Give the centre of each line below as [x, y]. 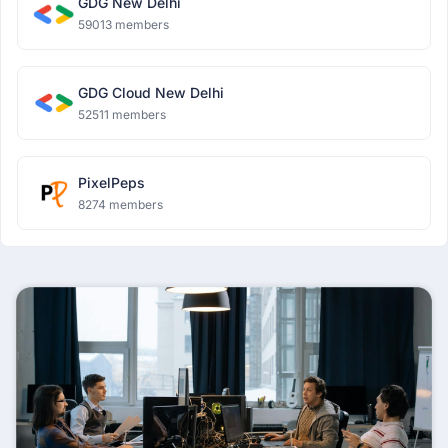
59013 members [123, 24]
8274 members [120, 204]
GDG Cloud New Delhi [151, 92]
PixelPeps [111, 182]
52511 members [122, 114]
